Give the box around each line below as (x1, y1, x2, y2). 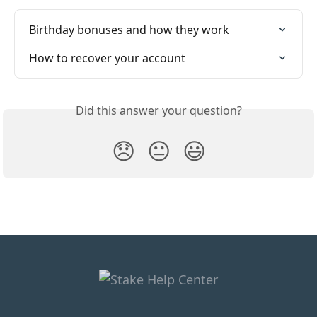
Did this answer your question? (75, 102, 242, 118)
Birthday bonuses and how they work (29, 21, 229, 38)
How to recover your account (29, 50, 185, 66)
